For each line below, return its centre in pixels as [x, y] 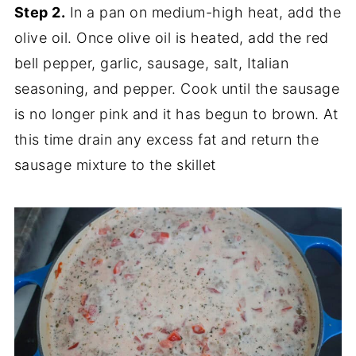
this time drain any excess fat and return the [166, 140]
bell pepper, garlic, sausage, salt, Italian [151, 64]
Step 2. [40, 13]
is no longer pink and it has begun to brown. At [176, 114]
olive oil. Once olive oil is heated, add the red [171, 38]
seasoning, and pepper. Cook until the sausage [177, 89]
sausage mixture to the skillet [115, 165]
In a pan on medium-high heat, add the [203, 13]
